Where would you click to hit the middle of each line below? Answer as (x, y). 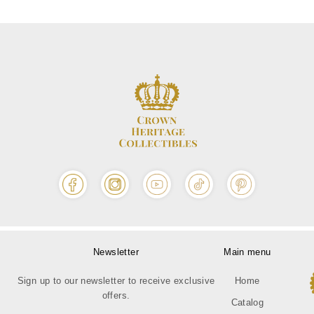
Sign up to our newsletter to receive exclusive (116, 280)
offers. (116, 295)
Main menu (247, 252)
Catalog (247, 302)
